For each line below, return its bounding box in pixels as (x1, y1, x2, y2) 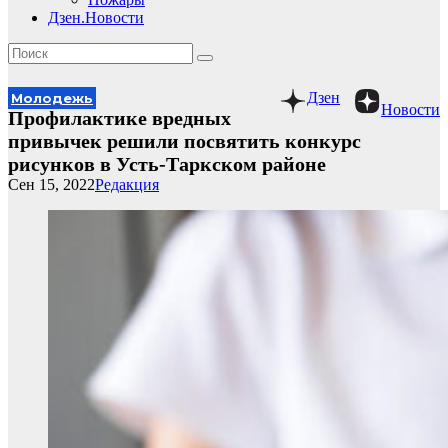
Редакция (95, 176, 159, 193)
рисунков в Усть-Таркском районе (8, 153, 326, 175)
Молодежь (11, 90, 93, 106)
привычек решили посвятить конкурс (8, 130, 361, 152)
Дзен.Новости (48, 9, 144, 26)
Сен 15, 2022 (8, 176, 95, 193)
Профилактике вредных (8, 107, 231, 129)
